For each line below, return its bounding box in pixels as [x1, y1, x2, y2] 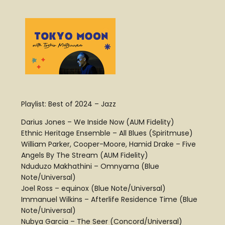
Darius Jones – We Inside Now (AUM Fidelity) [21, 117, 174, 128]
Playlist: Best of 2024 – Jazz [21, 99, 116, 109]
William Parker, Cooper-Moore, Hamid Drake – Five [21, 139, 196, 150]
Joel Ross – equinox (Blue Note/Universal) [21, 183, 166, 194]
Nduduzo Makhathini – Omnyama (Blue [21, 161, 159, 172]
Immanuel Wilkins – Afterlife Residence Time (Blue [21, 194, 197, 205]
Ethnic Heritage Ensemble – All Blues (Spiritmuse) [21, 128, 193, 139]
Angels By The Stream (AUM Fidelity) [21, 150, 148, 161]
